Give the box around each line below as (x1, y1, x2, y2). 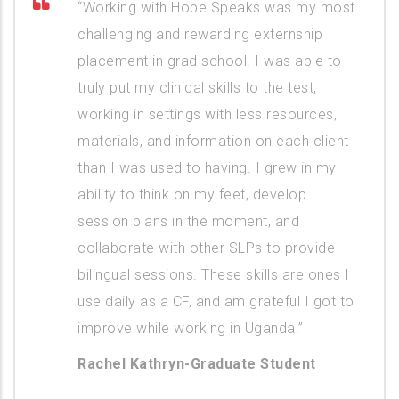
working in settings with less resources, (77, 105, 337, 123)
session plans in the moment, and (77, 212, 299, 230)
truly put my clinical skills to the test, (77, 78, 317, 96)
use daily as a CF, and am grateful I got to (77, 292, 354, 310)
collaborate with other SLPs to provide (77, 239, 335, 256)
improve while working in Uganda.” (77, 319, 304, 337)
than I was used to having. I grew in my (77, 159, 337, 176)
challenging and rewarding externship (77, 25, 322, 43)
